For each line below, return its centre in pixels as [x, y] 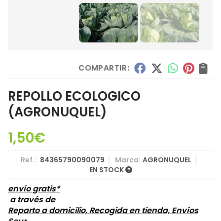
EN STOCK [107, 170]
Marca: [128, 160]
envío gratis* [34, 189]
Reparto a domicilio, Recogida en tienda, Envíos [103, 211]
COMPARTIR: [104, 68]
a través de [32, 200]
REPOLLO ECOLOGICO [74, 96]
